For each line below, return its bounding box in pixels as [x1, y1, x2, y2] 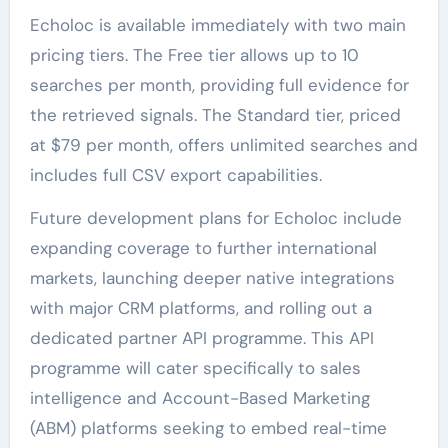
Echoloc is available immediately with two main [29, 14, 406, 36]
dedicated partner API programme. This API [29, 327, 374, 349]
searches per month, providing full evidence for [29, 74, 409, 96]
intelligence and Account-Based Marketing [29, 387, 370, 409]
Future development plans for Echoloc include [29, 207, 402, 229]
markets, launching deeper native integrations [29, 267, 395, 289]
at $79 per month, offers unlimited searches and [29, 134, 418, 156]
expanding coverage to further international [29, 237, 377, 259]
